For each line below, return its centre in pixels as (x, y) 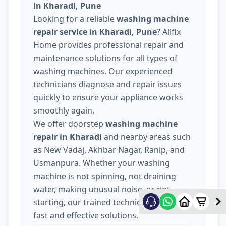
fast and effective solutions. (86, 215)
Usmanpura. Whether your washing (102, 163)
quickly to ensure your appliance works (108, 97)
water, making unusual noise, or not (102, 189)
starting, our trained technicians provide (110, 202)
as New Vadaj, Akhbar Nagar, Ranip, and (109, 150)
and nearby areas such (146, 136)
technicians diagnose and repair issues (107, 84)
